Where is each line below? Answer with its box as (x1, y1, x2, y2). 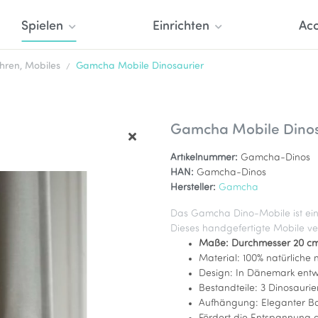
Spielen (21, 20, 63, 33)
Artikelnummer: (170, 153, 241, 163)
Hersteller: (170, 182, 216, 193)
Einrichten (153, 20, 209, 33)
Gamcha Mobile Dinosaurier (76, 61, 204, 72)
